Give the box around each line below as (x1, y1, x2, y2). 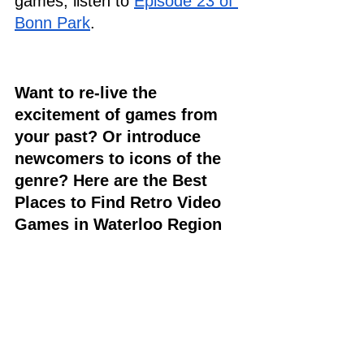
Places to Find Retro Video (15, 193, 226, 211)
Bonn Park (15, 13, 90, 32)
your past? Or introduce (15, 127, 206, 145)
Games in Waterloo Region (15, 214, 222, 233)
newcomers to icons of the (15, 149, 226, 167)
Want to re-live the (15, 83, 162, 102)
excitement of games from (15, 105, 223, 123)
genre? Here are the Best (15, 171, 212, 189)
